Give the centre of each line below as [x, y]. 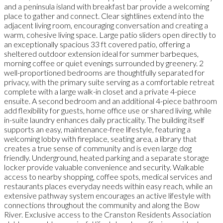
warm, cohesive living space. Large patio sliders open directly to [110, 34]
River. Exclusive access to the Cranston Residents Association [108, 214]
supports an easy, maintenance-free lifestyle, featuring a [97, 129]
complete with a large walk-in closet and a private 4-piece [100, 91]
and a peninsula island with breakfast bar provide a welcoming [107, 6]
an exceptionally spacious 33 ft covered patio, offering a [97, 44]
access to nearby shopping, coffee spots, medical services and [108, 176]
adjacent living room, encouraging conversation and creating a [106, 25]
